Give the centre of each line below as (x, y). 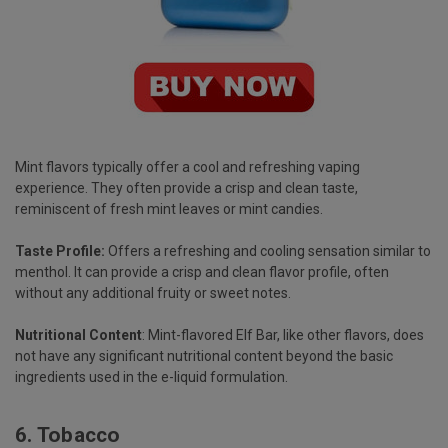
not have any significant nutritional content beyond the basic (204, 355)
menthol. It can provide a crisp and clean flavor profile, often (202, 271)
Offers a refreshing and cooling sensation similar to (268, 250)
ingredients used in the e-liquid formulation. (151, 376)
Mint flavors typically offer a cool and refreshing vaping (187, 166)
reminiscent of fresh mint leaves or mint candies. (169, 208)
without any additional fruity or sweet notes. (153, 292)
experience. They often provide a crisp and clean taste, (186, 187)
